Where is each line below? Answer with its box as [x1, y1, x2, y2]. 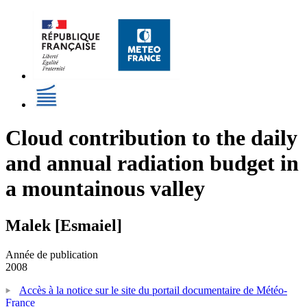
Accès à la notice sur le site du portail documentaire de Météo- [19, 284, 287, 296]
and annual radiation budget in [5, 151, 299, 176]
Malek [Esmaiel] [5, 216, 122, 234]
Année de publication [5, 248, 98, 260]
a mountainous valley [5, 176, 205, 201]
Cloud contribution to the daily [5, 125, 297, 151]
